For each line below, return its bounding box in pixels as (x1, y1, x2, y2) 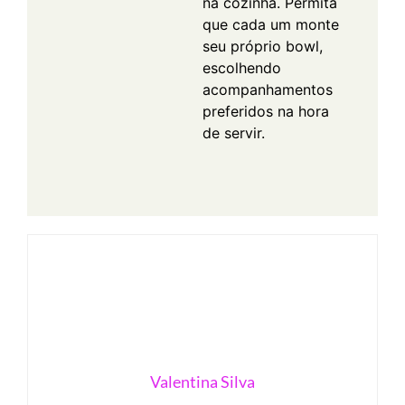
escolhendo (202, 58, 281, 77)
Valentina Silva (150, 371, 255, 391)
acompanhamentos (202, 80, 333, 99)
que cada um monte (202, 14, 339, 33)
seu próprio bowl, (202, 36, 323, 55)
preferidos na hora (202, 101, 329, 120)
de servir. (202, 123, 265, 142)
